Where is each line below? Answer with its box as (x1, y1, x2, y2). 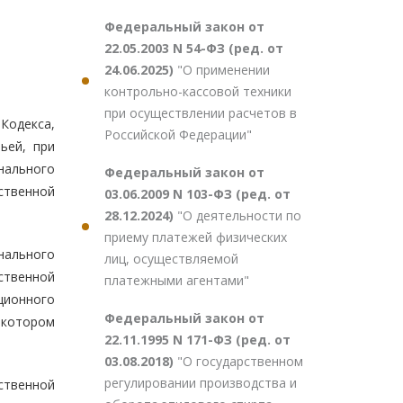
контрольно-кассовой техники (104, 83, 291, 100)
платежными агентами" (104, 272, 249, 289)
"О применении (177, 61, 270, 78)
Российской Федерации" (104, 126, 252, 143)
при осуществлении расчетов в (104, 104, 297, 121)
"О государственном (177, 353, 303, 370)
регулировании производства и (104, 374, 297, 391)
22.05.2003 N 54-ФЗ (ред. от (104, 40, 283, 57)
